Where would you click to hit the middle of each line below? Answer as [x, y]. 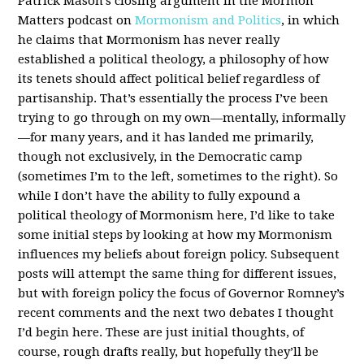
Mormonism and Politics [208, 20]
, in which [311, 20]
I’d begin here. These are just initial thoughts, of [161, 332]
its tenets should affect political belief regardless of [169, 78]
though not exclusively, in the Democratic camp [160, 156]
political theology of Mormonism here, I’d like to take [177, 215]
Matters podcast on [77, 20]
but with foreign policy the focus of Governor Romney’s [182, 293]
